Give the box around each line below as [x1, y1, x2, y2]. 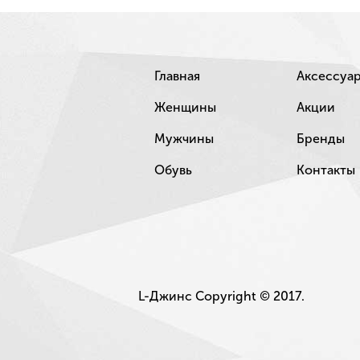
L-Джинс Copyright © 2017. [138, 288, 305, 305]
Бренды [297, 131, 345, 147]
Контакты [297, 162, 355, 178]
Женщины [154, 100, 216, 116]
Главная [154, 68, 200, 84]
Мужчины [154, 131, 214, 147]
